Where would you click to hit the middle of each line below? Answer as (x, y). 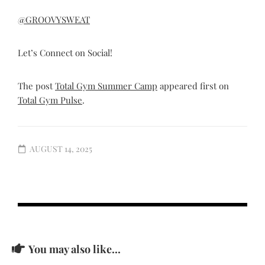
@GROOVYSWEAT (54, 20)
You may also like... (75, 249)
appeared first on (193, 86)
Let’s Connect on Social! (65, 53)
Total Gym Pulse (50, 100)
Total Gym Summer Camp (106, 86)
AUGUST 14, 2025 (61, 149)
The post (36, 86)
